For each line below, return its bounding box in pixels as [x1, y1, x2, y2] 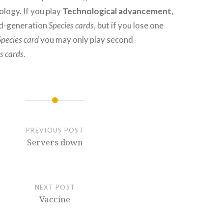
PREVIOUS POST [26, 126, 84, 134]
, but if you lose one [94, 20, 164, 30]
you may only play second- [39, 34, 137, 45]
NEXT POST [34, 183, 76, 191]
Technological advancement [62, 6, 172, 16]
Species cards [49, 20, 94, 30]
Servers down [27, 136, 83, 148]
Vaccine [39, 193, 71, 205]
